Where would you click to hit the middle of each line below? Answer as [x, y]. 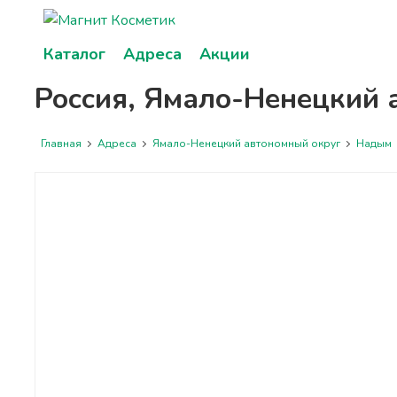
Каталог [74, 54]
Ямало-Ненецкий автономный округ [246, 144]
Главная [61, 144]
